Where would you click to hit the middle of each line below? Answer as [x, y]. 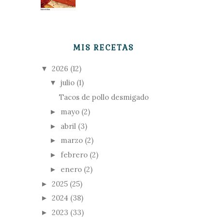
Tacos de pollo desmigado [104, 97]
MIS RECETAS [103, 47]
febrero [74, 155]
